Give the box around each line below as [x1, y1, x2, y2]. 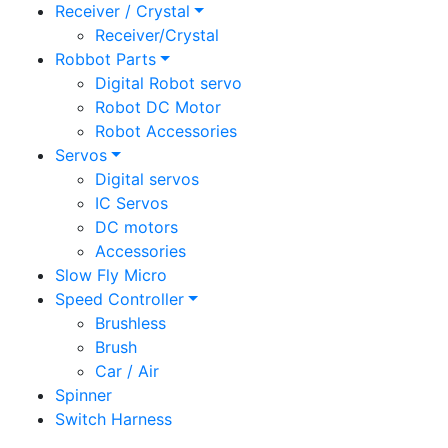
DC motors [95, 217, 178, 238]
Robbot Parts [55, 49, 156, 70]
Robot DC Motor [95, 97, 221, 118]
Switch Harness [55, 409, 172, 430]
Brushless [95, 313, 166, 334]
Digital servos [95, 169, 199, 190]
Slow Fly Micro [55, 265, 167, 286]
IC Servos [95, 193, 168, 214]
